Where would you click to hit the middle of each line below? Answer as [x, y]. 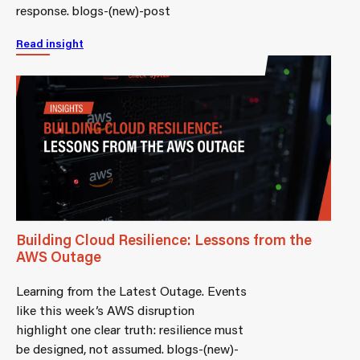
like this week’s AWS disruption [105, 309]
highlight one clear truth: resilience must [130, 329]
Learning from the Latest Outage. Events [131, 290]
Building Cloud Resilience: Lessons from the [164, 239]
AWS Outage [59, 256]
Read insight [50, 43]
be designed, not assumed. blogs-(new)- [127, 348]
